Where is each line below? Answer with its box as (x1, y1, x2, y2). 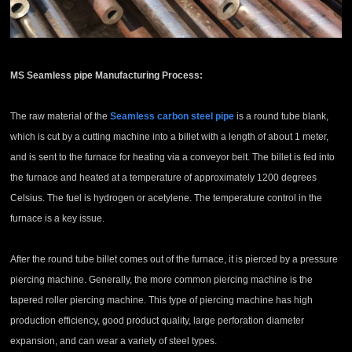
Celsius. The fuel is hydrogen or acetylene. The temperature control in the (10, 192, 323, 204)
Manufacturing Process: (95, 70, 203, 82)
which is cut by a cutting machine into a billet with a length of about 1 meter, (10, 131, 329, 143)
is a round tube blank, (234, 111, 329, 123)
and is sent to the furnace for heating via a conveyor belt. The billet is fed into (10, 152, 335, 163)
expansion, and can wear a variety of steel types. (10, 335, 218, 347)
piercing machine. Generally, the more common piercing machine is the (10, 274, 313, 286)
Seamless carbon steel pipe (110, 111, 235, 123)
